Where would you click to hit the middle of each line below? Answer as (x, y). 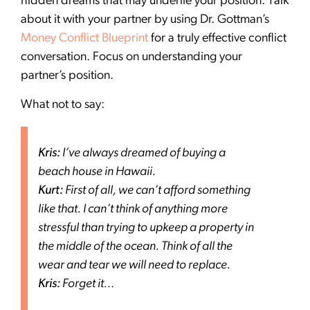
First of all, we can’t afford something (157, 190)
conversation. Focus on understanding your (131, 57)
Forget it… (87, 284)
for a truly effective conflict (217, 39)
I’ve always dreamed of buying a (143, 153)
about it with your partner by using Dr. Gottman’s (145, 20)
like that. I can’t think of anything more (133, 209)
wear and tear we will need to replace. (134, 265)
